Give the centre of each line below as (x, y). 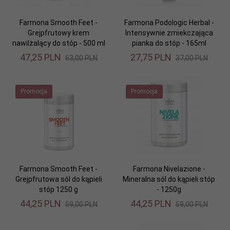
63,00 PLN (81, 58)
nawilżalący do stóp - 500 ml (59, 43)
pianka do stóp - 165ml (169, 43)
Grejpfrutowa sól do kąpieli (59, 179)
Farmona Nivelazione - (169, 169)
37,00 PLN (191, 58)
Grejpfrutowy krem (59, 33)
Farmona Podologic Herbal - (169, 22)
